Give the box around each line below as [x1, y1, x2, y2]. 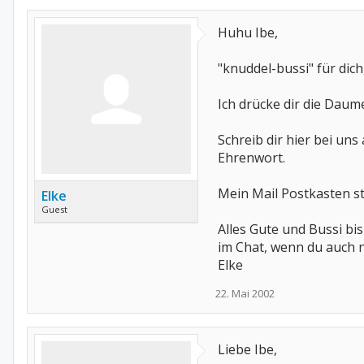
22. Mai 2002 [215, 286, 275, 301]
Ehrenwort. [218, 149, 285, 167]
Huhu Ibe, [218, 24, 278, 41]
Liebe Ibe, [218, 340, 277, 358]
